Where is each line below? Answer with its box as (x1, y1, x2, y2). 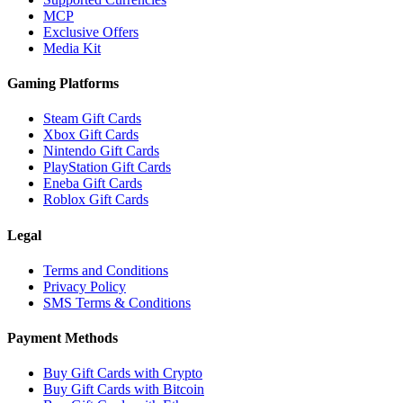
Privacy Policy (43, 278, 126, 294)
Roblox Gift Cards (43, 192, 148, 208)
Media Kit (43, 40, 101, 56)
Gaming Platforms (7, 76, 119, 92)
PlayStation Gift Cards (43, 159, 171, 175)
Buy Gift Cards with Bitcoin (43, 381, 204, 398)
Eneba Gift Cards (43, 175, 142, 192)
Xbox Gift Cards (43, 127, 139, 143)
